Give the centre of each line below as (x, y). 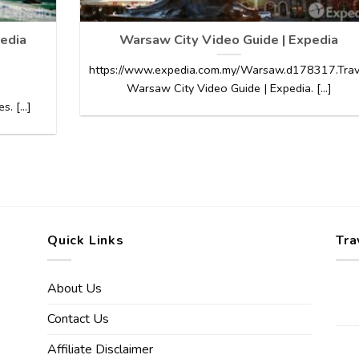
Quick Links (86, 240)
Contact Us (78, 319)
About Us (75, 289)
